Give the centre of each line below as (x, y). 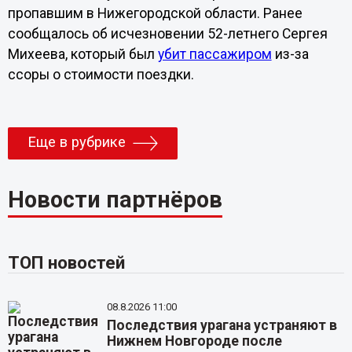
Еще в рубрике (76, 143)
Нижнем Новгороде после (195, 341)
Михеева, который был (82, 54)
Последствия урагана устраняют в (222, 326)
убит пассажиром (214, 54)
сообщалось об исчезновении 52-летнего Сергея (167, 34)
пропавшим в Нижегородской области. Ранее (155, 13)
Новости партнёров (115, 200)
